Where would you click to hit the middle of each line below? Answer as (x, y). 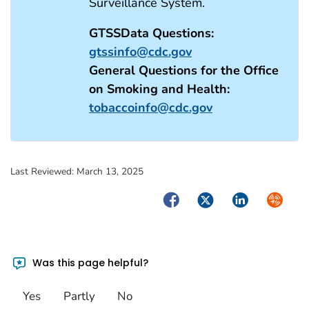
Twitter (214, 198)
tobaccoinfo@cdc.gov (151, 107)
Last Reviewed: (43, 171)
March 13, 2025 (110, 171)
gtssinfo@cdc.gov (140, 51)
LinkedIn (252, 198)
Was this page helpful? (89, 263)
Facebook (187, 198)
